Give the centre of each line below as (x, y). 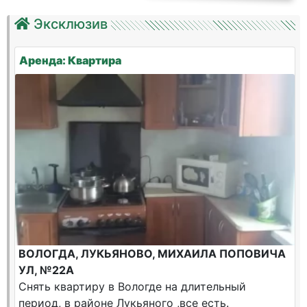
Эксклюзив (71, 24)
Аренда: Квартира (70, 60)
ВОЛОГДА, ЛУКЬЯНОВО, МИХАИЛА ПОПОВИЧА (152, 254)
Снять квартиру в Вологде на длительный (132, 286)
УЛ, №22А (46, 270)
